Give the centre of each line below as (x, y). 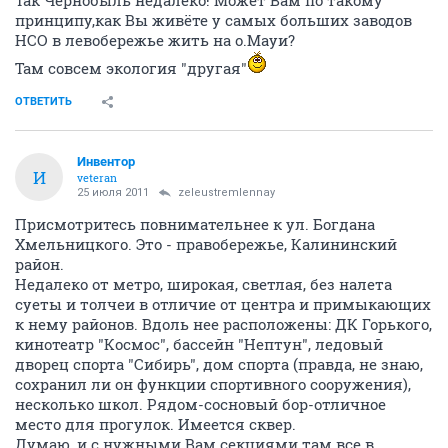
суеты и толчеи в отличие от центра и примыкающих (223, 304)
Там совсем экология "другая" (131, 68)
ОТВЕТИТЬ (43, 101)
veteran (97, 177)
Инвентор (106, 161)
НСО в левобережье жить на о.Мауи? (155, 40)
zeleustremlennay (226, 192)
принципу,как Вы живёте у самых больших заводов (213, 20)
